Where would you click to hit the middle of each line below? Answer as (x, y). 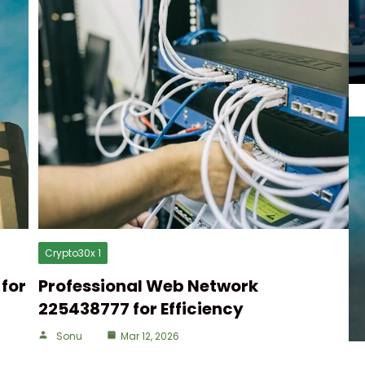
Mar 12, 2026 (150, 336)
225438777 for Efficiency (141, 309)
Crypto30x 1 (73, 253)
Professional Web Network (148, 286)
